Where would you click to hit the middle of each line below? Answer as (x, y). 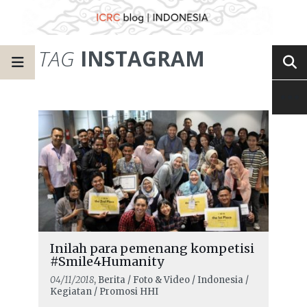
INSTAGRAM (140, 58)
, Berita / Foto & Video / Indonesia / (171, 280)
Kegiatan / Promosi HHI (104, 291)
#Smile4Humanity (107, 261)
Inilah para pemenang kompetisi (152, 248)
